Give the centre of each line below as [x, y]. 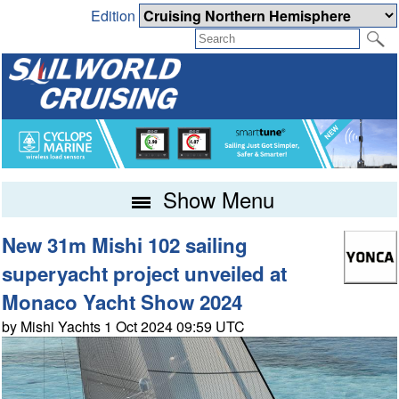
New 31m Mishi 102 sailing [125, 245]
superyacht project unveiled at [145, 274]
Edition [114, 16]
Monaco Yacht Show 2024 [122, 302]
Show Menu [215, 199]
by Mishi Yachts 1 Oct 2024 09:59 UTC [124, 327]
